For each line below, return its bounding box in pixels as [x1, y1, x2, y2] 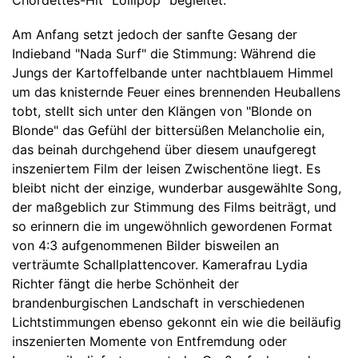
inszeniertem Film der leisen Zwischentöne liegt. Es [12, 160, 320, 177]
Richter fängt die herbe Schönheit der [12, 275, 239, 292]
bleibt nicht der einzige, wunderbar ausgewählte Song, [12, 179, 341, 196]
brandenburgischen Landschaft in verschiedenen [12, 294, 304, 311]
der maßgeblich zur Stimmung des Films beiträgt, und [12, 198, 336, 215]
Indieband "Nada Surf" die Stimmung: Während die [12, 45, 316, 62]
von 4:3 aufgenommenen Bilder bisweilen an [12, 237, 279, 253]
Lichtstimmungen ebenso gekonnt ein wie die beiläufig [12, 313, 341, 330]
